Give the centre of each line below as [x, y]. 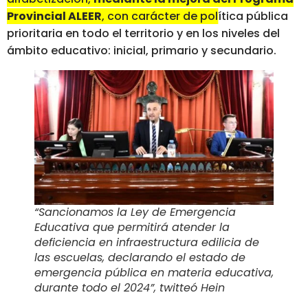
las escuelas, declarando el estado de [140, 257]
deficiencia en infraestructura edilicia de [147, 242]
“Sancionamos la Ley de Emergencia [135, 212]
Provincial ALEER [54, 16]
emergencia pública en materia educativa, [154, 272]
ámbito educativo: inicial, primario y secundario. [142, 51]
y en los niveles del [227, 34]
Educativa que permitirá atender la [132, 227]
